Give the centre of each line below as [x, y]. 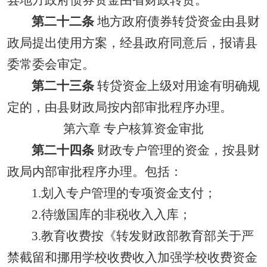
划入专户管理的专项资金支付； [128, 193]
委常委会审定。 [51, 64]
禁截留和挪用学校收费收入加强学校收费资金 [132, 257]
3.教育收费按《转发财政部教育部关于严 [142, 236]
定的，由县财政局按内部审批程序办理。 [120, 107]
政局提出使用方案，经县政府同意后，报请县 [132, 43]
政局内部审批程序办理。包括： [95, 172]
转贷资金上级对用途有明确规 [177, 86]
